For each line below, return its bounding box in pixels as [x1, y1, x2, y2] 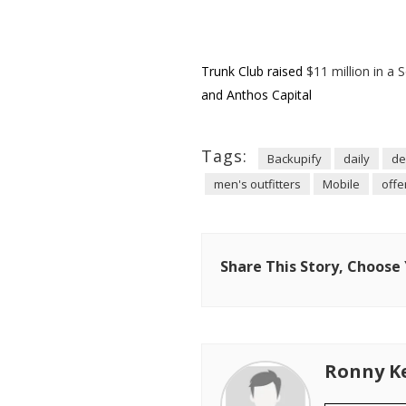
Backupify [267, 150, 322, 167]
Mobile [323, 176, 360, 192]
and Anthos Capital [201, 86, 312, 103]
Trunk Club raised [201, 63, 306, 80]
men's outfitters [214, 176, 301, 192]
